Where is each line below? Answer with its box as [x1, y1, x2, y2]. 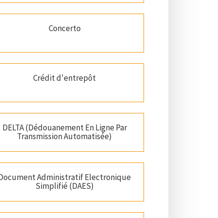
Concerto [48, 23, 81, 34]
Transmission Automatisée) [17, 131, 112, 142]
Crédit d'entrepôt [33, 73, 96, 84]
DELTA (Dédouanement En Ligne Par [2, 122, 127, 133]
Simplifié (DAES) [35, 181, 94, 192]
